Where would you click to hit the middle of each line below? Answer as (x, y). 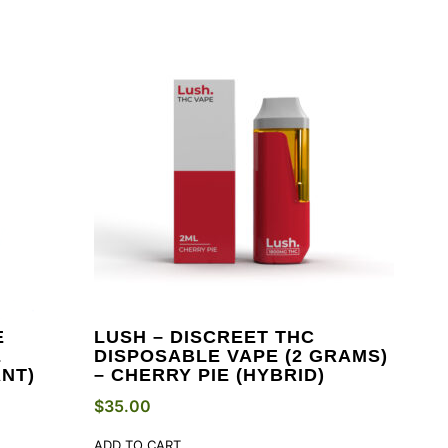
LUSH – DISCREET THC (204, 336)
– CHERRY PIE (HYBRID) (209, 374)
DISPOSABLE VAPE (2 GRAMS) (241, 355)
